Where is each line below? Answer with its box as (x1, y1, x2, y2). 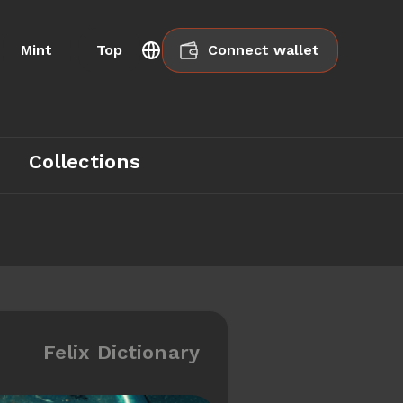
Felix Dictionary (42, 340, 200, 363)
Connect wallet (208, 41, 319, 58)
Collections (28, 150, 141, 173)
